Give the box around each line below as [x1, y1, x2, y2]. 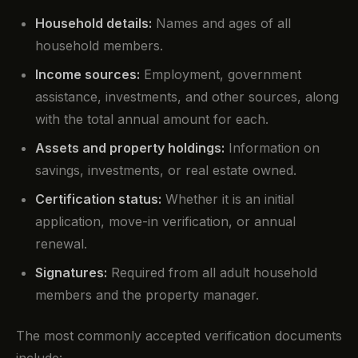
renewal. [35, 236, 87, 253]
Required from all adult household [107, 265, 317, 281]
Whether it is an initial [161, 191, 294, 208]
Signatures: [35, 265, 107, 281]
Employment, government [140, 66, 301, 83]
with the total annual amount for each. [35, 111, 268, 128]
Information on [225, 140, 320, 157]
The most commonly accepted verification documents [16, 327, 342, 344]
